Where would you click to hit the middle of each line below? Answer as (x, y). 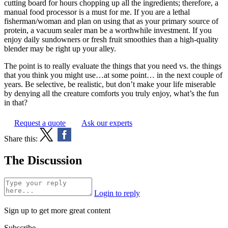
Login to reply (117, 193)
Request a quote (40, 123)
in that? (16, 103)
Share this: (21, 139)
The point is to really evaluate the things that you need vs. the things (113, 66)
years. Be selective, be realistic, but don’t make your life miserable (110, 84)
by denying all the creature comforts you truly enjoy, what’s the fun (111, 94)
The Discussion (43, 161)
